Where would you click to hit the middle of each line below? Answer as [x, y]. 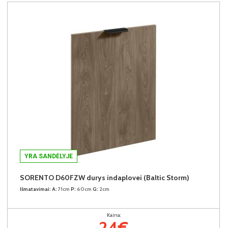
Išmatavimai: [35, 189]
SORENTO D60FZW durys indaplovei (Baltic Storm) [105, 177]
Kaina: [113, 215]
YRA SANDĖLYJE [49, 156]
